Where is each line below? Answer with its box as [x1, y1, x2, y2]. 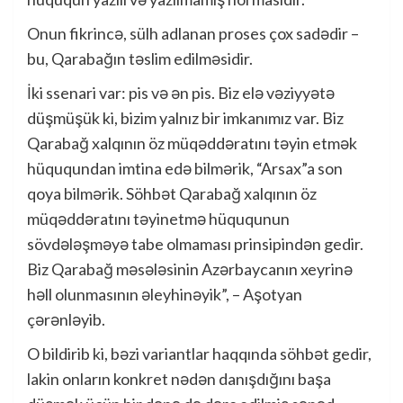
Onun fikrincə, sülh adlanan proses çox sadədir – [27, 23, 359, 44]
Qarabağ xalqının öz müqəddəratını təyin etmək [27, 133, 357, 154]
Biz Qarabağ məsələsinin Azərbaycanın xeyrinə [27, 259, 353, 280]
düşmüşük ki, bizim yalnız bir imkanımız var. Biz [27, 108, 344, 129]
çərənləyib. [27, 309, 105, 330]
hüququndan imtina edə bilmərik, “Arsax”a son [27, 158, 343, 179]
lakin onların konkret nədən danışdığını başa [27, 369, 331, 390]
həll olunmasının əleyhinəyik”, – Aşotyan [27, 284, 302, 305]
